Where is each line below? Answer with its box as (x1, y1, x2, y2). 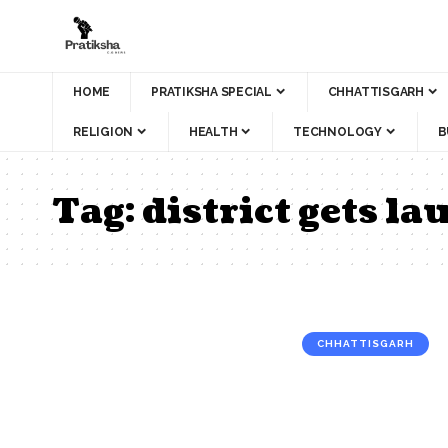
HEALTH (188, 124, 238, 139)
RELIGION (73, 124, 134, 139)
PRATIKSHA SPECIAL (151, 84, 272, 99)
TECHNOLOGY (293, 124, 382, 139)
